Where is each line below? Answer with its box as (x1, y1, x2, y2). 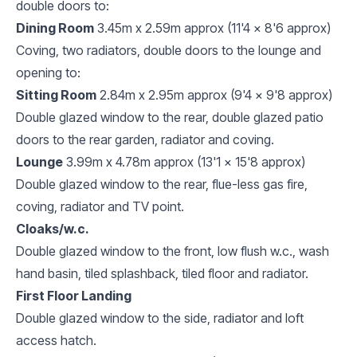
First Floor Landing (16, 287, 131, 304)
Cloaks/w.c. (16, 220, 89, 237)
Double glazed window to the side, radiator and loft (16, 309, 304, 326)
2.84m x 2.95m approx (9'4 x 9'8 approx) (100, 86, 332, 103)
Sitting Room (16, 86, 96, 103)
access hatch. (16, 331, 96, 348)
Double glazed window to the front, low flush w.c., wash (16, 242, 329, 259)
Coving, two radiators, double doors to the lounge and (16, 41, 321, 58)
